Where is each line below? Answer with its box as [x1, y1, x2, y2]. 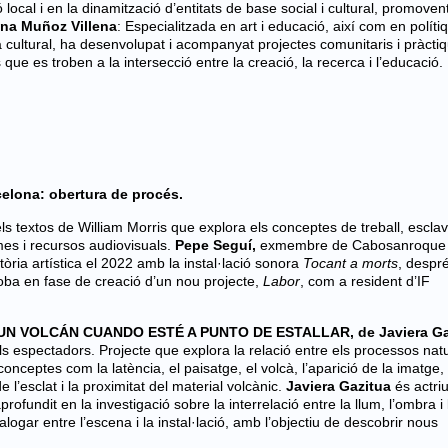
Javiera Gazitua [286, 378, 395, 394]
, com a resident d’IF [300, 273, 430, 289]
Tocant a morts [303, 255, 398, 271]
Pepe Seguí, [175, 237, 256, 253]
